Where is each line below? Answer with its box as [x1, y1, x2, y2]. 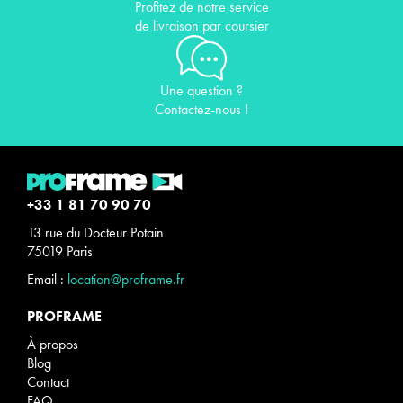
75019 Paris [27, 241, 93, 261]
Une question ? [160, 80, 243, 100]
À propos [27, 334, 78, 354]
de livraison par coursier [134, 16, 269, 36]
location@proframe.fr [67, 269, 184, 289]
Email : [27, 269, 67, 289]
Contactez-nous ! [155, 99, 248, 119]
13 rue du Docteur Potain [27, 222, 164, 242]
